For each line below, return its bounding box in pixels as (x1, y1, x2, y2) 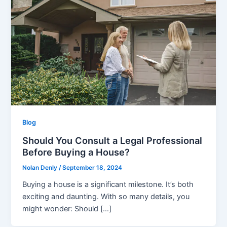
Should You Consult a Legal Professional (22, 135, 203, 146)
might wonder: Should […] (22, 204, 112, 213)
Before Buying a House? (22, 146, 130, 158)
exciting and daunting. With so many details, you (22, 192, 190, 201)
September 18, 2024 (62, 164, 123, 172)
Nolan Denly (22, 164, 59, 172)
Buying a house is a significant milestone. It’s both (22, 179, 194, 189)
